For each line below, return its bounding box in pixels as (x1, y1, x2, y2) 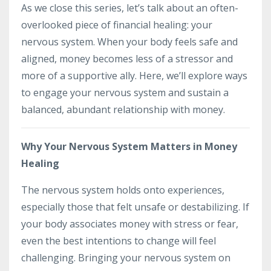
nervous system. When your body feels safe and (21, 35, 238, 49)
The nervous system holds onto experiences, (21, 183, 224, 197)
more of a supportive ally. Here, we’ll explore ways (21, 69, 247, 83)
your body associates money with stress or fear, (21, 217, 238, 231)
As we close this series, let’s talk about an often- (21, 1, 238, 15)
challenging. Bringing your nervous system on (21, 251, 230, 265)
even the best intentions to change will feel (21, 234, 216, 248)
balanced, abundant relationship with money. (21, 103, 225, 117)
